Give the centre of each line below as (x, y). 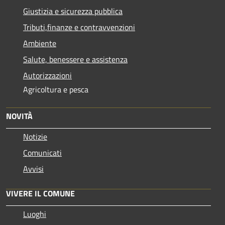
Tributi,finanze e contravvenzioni (79, 27)
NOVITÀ (19, 116)
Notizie (35, 136)
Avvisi (33, 168)
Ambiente (40, 43)
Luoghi (35, 214)
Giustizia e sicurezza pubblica (73, 11)
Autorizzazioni (47, 75)
